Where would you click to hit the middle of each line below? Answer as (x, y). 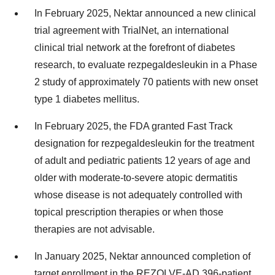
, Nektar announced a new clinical (182, 14)
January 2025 (75, 257)
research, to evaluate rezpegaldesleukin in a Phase (146, 65)
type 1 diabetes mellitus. (87, 99)
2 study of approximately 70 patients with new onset (146, 82)
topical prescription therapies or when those (129, 212)
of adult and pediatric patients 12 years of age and (142, 161)
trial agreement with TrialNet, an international (132, 31)
